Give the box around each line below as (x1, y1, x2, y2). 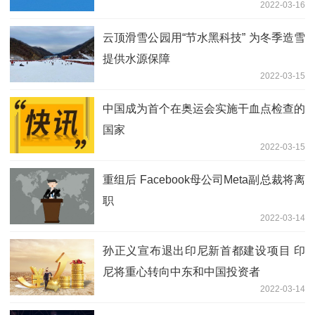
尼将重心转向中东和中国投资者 (103, 265, 260, 278)
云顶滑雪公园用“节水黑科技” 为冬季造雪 (103, 31, 305, 44)
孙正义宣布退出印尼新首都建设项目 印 (103, 244, 305, 257)
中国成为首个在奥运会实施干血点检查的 (103, 102, 305, 115)
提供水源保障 (103, 52, 170, 65)
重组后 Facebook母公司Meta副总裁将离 (103, 173, 305, 186)
